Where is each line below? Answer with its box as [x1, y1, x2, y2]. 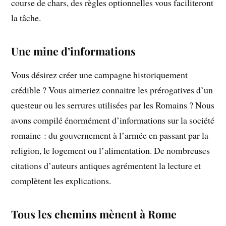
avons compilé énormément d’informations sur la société [11, 114, 215, 127]
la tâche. [11, 12, 41, 24]
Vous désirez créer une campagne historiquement [11, 69, 188, 81]
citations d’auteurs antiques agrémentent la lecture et [11, 159, 201, 172]
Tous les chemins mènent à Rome [11, 207, 177, 221]
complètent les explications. [11, 175, 111, 187]
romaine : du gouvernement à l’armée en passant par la [11, 129, 209, 142]
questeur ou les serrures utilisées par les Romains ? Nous [11, 99, 215, 111]
